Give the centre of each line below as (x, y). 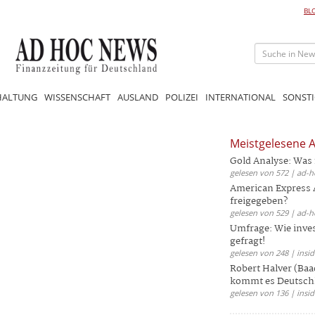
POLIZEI (182, 97)
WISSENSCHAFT (77, 97)
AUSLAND (138, 97)
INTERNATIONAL (240, 97)
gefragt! (247, 241)
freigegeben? (259, 201)
